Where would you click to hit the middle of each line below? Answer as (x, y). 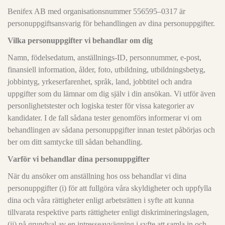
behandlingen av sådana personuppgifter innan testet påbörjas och (111, 130)
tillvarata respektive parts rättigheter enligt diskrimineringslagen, (108, 212)
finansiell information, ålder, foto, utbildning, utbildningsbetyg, (106, 70)
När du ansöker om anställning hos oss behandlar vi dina (97, 176)
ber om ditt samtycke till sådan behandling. (75, 142)
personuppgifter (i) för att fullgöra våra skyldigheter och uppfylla (109, 188)
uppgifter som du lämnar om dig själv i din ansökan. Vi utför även (111, 94)
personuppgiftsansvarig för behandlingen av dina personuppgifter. (111, 23)
